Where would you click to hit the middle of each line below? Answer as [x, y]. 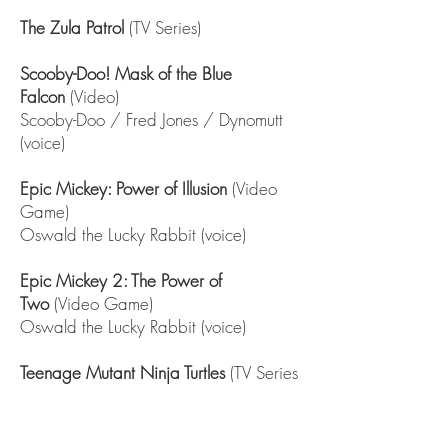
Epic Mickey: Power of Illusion [123, 188]
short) [40, 395]
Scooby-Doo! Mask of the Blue [126, 73]
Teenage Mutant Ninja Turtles [122, 372]
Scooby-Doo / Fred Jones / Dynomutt [151, 119]
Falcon [42, 96]
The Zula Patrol [74, 27]
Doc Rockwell [66, 418]
